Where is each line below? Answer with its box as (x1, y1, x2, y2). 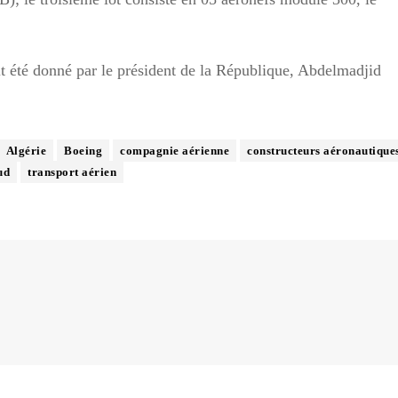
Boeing (64, 143, 103, 157)
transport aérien (28, 164, 117, 179)
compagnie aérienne (120, 143, 230, 157)
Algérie (5, 143, 47, 157)
